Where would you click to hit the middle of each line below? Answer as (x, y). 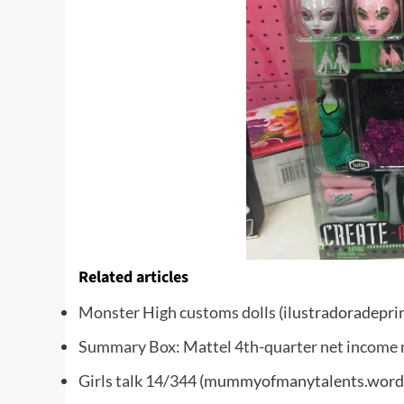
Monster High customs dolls (177, 312)
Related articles (133, 277)
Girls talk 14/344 (138, 381)
